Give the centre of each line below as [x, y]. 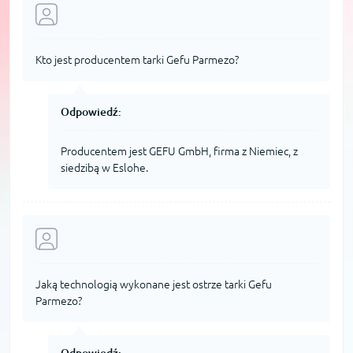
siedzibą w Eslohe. [104, 167]
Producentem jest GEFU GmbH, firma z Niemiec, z [179, 151]
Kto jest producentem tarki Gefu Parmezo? [137, 59]
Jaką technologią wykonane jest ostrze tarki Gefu [154, 284]
